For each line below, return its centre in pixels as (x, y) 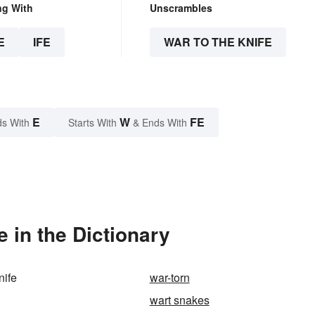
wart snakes (179, 300)
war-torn (169, 277)
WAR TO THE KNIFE (218, 41)
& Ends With (160, 122)
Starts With (94, 122)
